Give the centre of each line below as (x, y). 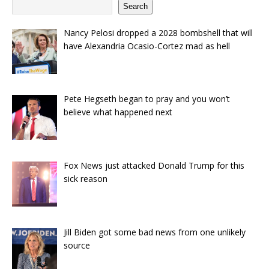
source (77, 245)
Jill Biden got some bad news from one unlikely (154, 232)
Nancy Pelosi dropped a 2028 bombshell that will (158, 32)
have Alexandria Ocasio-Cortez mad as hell (147, 46)
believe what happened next (118, 112)
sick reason (85, 178)
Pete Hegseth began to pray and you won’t (147, 99)
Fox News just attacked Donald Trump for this (154, 165)
